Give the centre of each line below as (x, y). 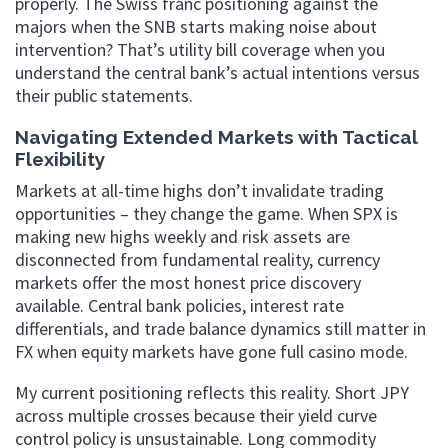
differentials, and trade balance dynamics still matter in (220, 328)
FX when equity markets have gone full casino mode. (211, 351)
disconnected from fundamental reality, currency (197, 259)
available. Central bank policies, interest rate (179, 305)
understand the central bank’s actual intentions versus (217, 72)
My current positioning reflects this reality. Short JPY (212, 392)
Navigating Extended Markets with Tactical (216, 136)
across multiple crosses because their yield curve (196, 415)
